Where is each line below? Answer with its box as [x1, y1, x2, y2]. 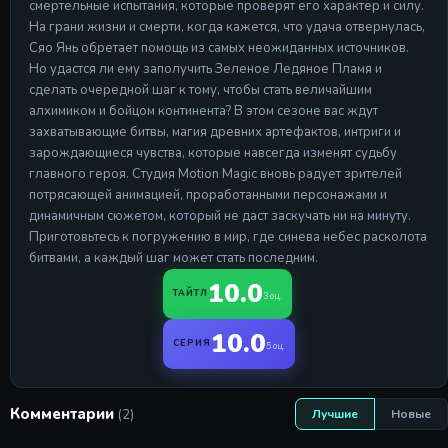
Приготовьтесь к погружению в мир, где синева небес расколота [29, 228, 427, 247]
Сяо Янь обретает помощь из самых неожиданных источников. [29, 39, 409, 58]
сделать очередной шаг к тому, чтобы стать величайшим [29, 81, 372, 100]
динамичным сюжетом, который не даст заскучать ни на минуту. [29, 207, 411, 226]
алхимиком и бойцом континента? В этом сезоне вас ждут [29, 102, 378, 121]
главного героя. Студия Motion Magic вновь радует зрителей [29, 165, 402, 184]
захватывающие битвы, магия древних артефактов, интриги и [29, 123, 401, 142]
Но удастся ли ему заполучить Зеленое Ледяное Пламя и [29, 60, 382, 79]
